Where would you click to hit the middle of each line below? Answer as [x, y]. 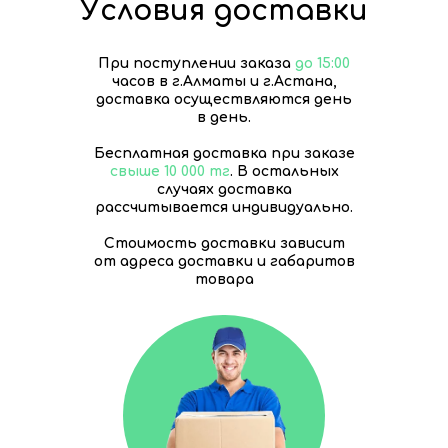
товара [224, 280]
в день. [224, 118]
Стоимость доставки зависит [224, 244]
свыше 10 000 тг [169, 172]
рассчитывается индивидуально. [224, 208]
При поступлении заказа [194, 64]
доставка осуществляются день [224, 100]
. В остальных [284, 172]
